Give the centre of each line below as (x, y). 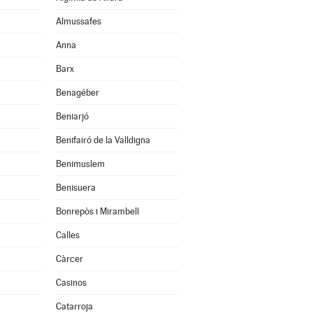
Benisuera (75, 188)
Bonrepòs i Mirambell (97, 211)
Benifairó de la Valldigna (103, 140)
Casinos (71, 283)
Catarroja (74, 306)
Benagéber (77, 93)
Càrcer (69, 259)
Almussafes (78, 21)
